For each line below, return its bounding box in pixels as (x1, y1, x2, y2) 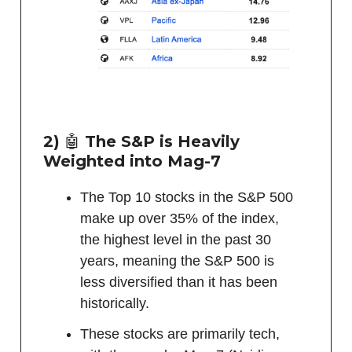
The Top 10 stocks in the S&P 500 (80, 189, 293, 206)
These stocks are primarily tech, (80, 326, 280, 343)
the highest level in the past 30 (80, 232, 271, 248)
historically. (80, 295, 149, 312)
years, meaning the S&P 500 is (80, 253, 274, 269)
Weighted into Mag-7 (43, 152, 221, 171)
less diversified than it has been (80, 274, 277, 291)
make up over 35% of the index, (80, 211, 279, 227)
